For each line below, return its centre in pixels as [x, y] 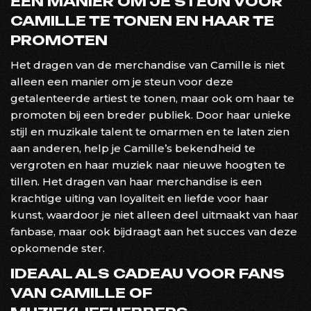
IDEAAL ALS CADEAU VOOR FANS [148, 273]
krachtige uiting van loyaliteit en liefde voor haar [140, 198]
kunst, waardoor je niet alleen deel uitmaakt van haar [154, 215]
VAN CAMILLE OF [81, 293]
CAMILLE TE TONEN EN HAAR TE [142, 20]
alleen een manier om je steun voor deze [122, 81]
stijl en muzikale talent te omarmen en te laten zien [150, 131]
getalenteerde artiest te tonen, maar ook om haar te [152, 98]
